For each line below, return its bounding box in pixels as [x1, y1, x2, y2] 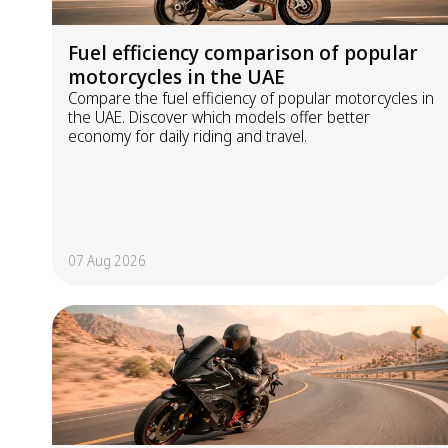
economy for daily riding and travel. [68, 125, 307, 147]
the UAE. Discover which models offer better [68, 106, 370, 128]
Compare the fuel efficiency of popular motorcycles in [68, 87, 434, 109]
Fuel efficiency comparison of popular [68, 39, 418, 66]
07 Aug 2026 [68, 251, 146, 270]
